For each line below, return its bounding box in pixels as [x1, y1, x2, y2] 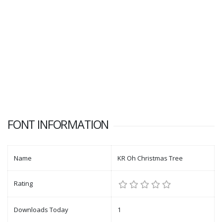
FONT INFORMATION [7, 116, 109, 133]
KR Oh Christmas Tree [117, 154, 183, 163]
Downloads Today [14, 205, 68, 215]
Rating [14, 179, 33, 188]
